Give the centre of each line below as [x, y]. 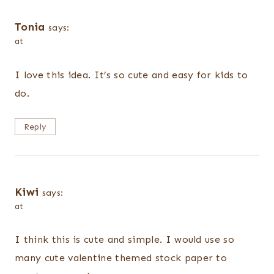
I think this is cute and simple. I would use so [125, 239]
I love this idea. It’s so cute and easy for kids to [131, 75]
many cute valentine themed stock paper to [121, 257]
